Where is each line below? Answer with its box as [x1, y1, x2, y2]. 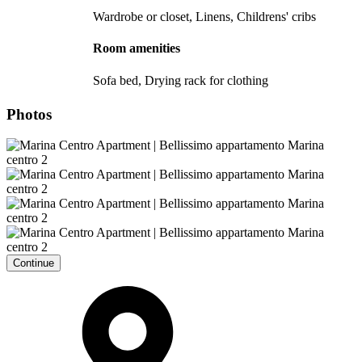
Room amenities [93, 41, 180, 56]
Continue [13, 257, 54, 270]
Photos [6, 105, 52, 123]
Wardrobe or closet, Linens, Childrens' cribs [93, 10, 316, 24]
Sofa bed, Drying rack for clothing [93, 73, 268, 87]
